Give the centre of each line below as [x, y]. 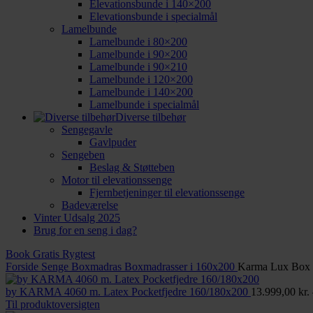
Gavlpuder [113, 142]
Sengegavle [87, 130]
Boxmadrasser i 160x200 [181, 267]
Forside [23, 267]
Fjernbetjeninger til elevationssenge [167, 192]
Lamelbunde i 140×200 [141, 92]
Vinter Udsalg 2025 [77, 218]
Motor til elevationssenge [117, 180]
